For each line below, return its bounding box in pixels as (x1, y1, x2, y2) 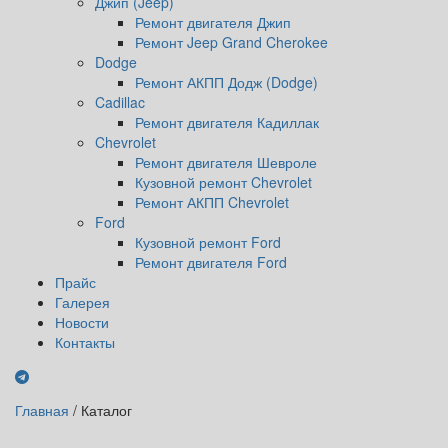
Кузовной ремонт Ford (135, 232, 281, 252)
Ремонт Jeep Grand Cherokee (135, 32, 328, 52)
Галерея (55, 292, 110, 312)
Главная (15, 400, 69, 420)
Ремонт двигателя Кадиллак (135, 112, 319, 132)
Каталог (81, 400, 132, 420)
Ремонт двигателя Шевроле (135, 152, 317, 172)
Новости (55, 312, 109, 332)
